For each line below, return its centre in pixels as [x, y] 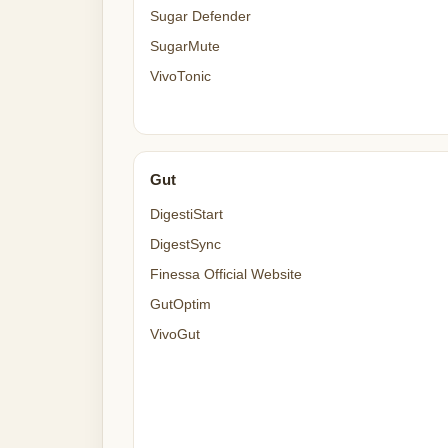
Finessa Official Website [226, 274]
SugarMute [185, 46]
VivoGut [175, 334]
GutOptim [180, 304]
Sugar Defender [200, 16]
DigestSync [185, 244]
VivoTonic [180, 76]
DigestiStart [186, 214]
